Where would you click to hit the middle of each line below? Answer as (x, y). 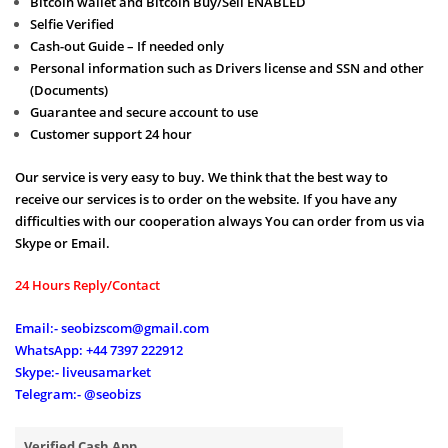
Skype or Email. (62, 243)
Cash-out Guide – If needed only (126, 46)
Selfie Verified (71, 24)
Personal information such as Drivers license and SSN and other (226, 68)
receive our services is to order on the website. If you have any (206, 199)
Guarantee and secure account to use (143, 112)
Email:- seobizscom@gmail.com (112, 327)
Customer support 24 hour (110, 134)
